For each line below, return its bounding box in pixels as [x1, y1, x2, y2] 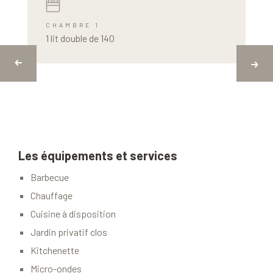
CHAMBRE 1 [46, 21, 100, 29]
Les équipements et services [18, 148, 177, 163]
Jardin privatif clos [30, 226, 107, 238]
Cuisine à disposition [30, 208, 116, 220]
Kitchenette [30, 244, 79, 257]
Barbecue [30, 171, 69, 183]
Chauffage [30, 190, 73, 202]
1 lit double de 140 [46, 32, 115, 44]
